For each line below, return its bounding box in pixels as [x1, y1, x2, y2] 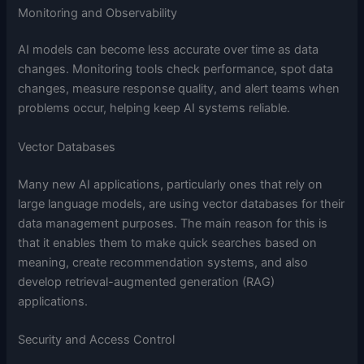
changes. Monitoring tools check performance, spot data [18, 62, 334, 77]
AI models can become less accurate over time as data [18, 42, 319, 58]
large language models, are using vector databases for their [18, 196, 345, 211]
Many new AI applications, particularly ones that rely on [18, 176, 323, 192]
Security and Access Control [18, 332, 175, 348]
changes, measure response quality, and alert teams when [18, 81, 340, 97]
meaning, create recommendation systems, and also [18, 254, 309, 270]
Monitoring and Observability [18, 5, 178, 20]
